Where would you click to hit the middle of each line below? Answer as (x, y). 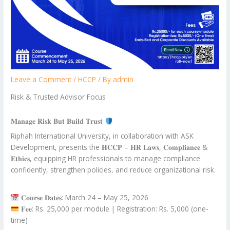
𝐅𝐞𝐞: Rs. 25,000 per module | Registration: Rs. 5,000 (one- (113, 208)
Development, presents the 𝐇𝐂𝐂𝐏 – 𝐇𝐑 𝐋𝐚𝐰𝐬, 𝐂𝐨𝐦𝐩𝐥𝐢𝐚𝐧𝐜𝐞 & (109, 147)
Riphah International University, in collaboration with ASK (102, 136)
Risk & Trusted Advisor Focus (59, 97)
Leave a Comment (41, 80)
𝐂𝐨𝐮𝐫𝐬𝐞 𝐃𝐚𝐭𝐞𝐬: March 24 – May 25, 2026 (83, 197)
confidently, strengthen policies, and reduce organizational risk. (113, 169)
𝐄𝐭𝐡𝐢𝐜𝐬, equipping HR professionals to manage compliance (106, 158)
